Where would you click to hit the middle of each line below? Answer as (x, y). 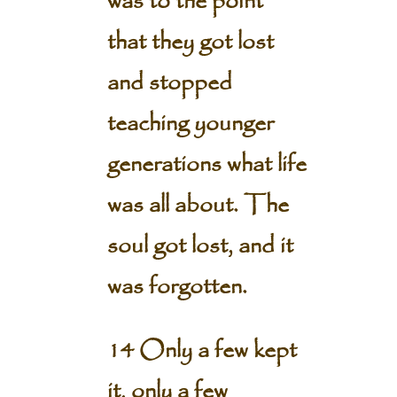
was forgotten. (177, 287)
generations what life (206, 165)
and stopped (169, 83)
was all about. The (198, 206)
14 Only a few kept (202, 351)
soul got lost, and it (200, 246)
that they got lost (190, 43)
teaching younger (190, 124)
